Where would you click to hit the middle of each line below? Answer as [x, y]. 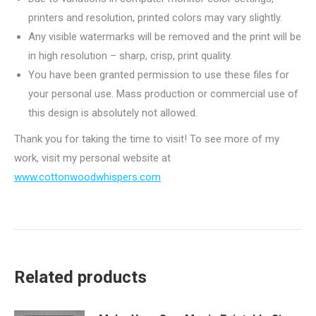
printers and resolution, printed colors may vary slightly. [155, 17]
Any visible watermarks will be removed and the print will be [165, 36]
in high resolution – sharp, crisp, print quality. [130, 55]
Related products [80, 277]
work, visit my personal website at [92, 158]
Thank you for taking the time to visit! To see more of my [147, 139]
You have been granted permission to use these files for [159, 74]
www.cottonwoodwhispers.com [87, 177]
